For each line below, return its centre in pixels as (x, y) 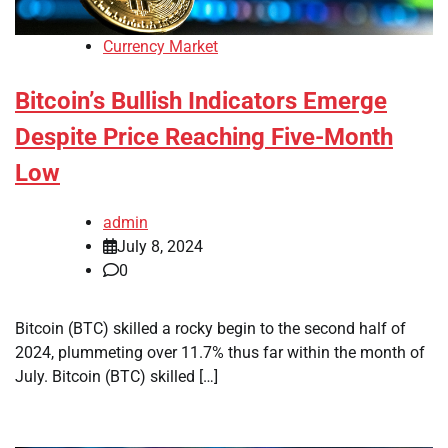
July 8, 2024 (160, 247)
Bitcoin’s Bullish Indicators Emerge (201, 101)
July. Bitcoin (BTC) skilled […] (116, 377)
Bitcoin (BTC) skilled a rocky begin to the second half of (210, 329)
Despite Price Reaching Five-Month (204, 137)
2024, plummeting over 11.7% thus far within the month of (220, 353)
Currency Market (160, 47)
